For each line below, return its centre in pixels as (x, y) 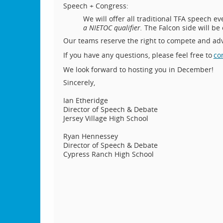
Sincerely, (79, 82)
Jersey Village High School (106, 118)
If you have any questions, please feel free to (137, 55)
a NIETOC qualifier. (113, 27)
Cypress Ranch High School (108, 154)
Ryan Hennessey (90, 136)
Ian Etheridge (85, 100)
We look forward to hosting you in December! (138, 69)
